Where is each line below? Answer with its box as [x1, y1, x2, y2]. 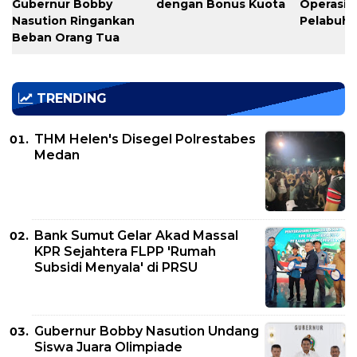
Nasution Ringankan [12, 14, 135, 29]
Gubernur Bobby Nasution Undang [34, 324, 259, 339]
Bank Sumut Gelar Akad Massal [34, 227, 238, 243]
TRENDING [33, 91, 107, 107]
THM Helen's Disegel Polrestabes [34, 131, 256, 147]
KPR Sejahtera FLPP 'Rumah [34, 243, 216, 259]
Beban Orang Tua [12, 30, 120, 45]
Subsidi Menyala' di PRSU [34, 259, 198, 275]
